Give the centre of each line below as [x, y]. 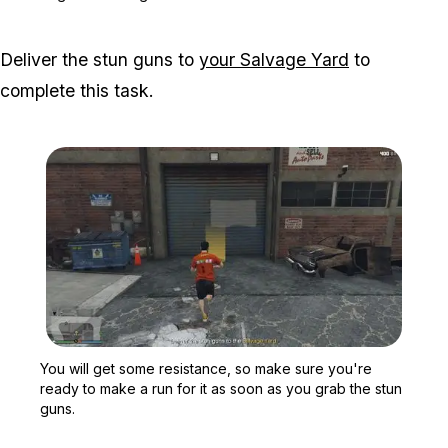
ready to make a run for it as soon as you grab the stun [221, 388]
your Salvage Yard [274, 59]
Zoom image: [263, 356]
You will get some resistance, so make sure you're [206, 368]
